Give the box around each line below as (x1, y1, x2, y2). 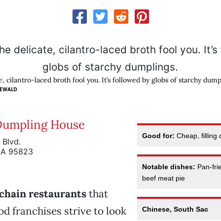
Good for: (142, 131, 175, 140)
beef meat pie (142, 174, 185, 182)
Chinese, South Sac (142, 205, 209, 213)
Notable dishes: (142, 162, 196, 171)
